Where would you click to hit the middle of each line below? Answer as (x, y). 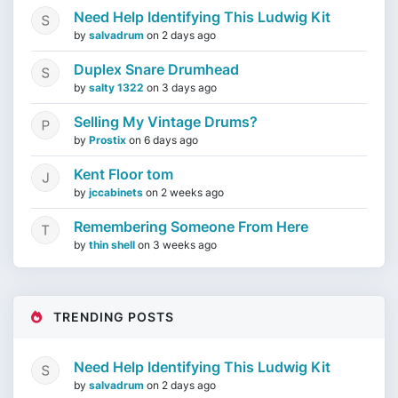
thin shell (113, 245)
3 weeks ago (185, 245)
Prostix (109, 140)
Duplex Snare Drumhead (156, 69)
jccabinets (117, 192)
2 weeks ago (192, 192)
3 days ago (189, 88)
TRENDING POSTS (112, 317)
